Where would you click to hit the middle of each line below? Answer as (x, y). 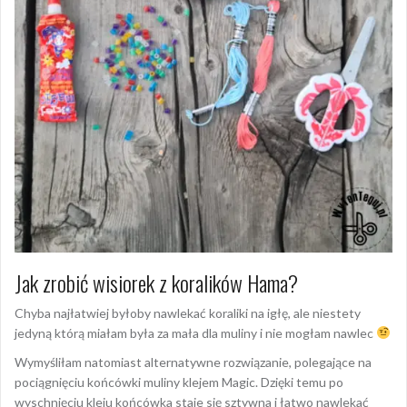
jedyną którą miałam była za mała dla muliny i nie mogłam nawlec (195, 333)
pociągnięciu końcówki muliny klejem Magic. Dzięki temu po (179, 382)
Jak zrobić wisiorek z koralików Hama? (156, 283)
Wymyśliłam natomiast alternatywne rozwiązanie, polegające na (193, 362)
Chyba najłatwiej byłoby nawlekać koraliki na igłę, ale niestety (188, 313)
